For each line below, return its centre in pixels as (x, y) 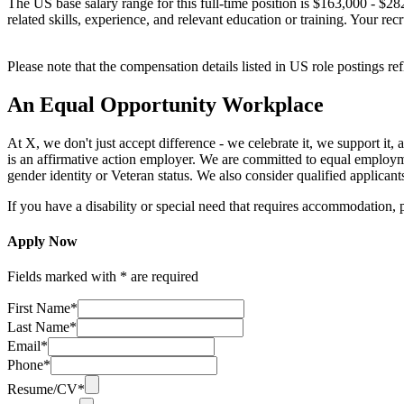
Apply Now (42, 241)
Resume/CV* (46, 390)
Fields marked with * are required (103, 277)
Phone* (29, 365)
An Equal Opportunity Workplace (165, 104)
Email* (28, 346)
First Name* (42, 308)
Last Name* (42, 327)
